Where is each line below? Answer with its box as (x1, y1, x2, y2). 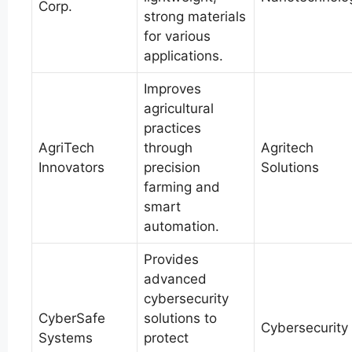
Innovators (38, 159, 104, 175)
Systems (38, 329, 93, 346)
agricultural (144, 100, 214, 116)
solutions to (144, 310, 217, 326)
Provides (144, 251, 199, 267)
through (144, 139, 192, 156)
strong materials (144, 8, 246, 24)
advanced (144, 270, 207, 287)
